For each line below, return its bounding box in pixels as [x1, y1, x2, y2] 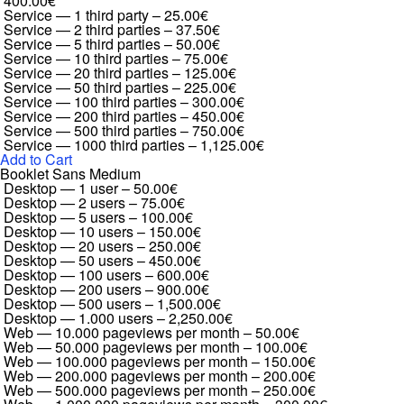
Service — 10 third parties [4, 48, 169, 69]
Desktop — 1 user [4, 178, 118, 198]
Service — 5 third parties [4, 33, 161, 54]
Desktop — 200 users [4, 279, 142, 299]
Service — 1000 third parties [4, 134, 185, 155]
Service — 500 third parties [4, 120, 177, 141]
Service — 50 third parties [4, 77, 169, 97]
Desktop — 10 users [4, 221, 133, 242]
